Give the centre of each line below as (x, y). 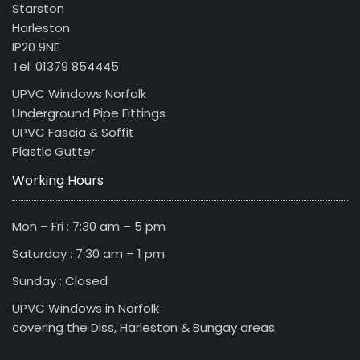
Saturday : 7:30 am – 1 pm (88, 253)
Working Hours (58, 180)
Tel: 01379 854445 (65, 66)
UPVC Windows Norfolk (79, 93)
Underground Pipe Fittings (89, 112)
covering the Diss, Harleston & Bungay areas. (145, 327)
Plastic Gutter (53, 151)
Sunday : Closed (60, 280)
